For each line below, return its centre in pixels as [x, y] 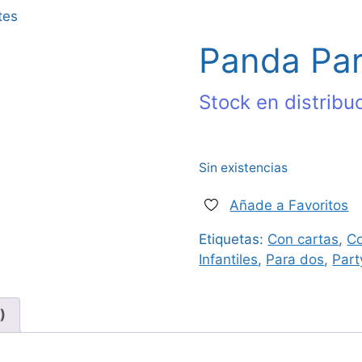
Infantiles [229, 260]
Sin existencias [244, 167]
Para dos [295, 260]
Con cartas [303, 240]
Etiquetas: [234, 240]
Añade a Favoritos [289, 206]
